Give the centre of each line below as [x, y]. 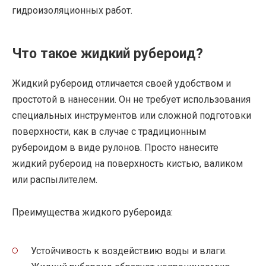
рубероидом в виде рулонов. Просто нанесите [115, 148]
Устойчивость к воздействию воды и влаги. [129, 251]
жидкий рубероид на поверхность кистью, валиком [127, 164]
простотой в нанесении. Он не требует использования [131, 100]
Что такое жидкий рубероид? [107, 54]
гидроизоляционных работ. [72, 11]
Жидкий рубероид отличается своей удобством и [121, 84]
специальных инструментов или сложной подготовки [132, 116]
